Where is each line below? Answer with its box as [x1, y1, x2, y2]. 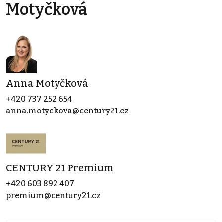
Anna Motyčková [6, 77, 88, 89]
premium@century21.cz [6, 190, 101, 200]
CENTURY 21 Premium [6, 162, 113, 174]
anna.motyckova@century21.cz [6, 106, 129, 115]
